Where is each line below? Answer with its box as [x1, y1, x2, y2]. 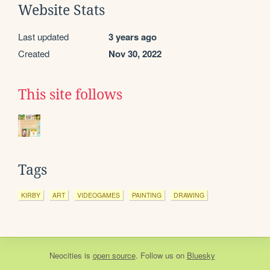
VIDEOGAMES [77, 190, 120, 199]
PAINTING [132, 190, 162, 199]
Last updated [18, 30, 69, 43]
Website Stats [18, 2, 105, 18]
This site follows [18, 86, 122, 102]
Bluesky [186, 249, 215, 261]
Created [18, 46, 49, 60]
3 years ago [108, 30, 157, 43]
